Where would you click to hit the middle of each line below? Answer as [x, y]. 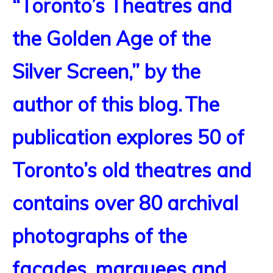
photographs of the [100, 236]
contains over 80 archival [125, 203]
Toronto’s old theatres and [132, 170]
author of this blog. [97, 104]
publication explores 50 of [128, 137]
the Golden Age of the [112, 38]
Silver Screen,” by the [106, 71]
